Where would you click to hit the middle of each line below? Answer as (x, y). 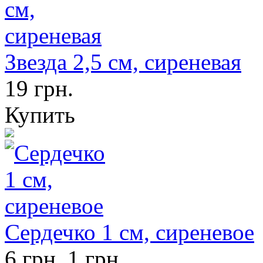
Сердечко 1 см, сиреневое (129, 232)
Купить (40, 115)
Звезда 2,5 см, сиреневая (123, 62)
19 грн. (39, 89)
